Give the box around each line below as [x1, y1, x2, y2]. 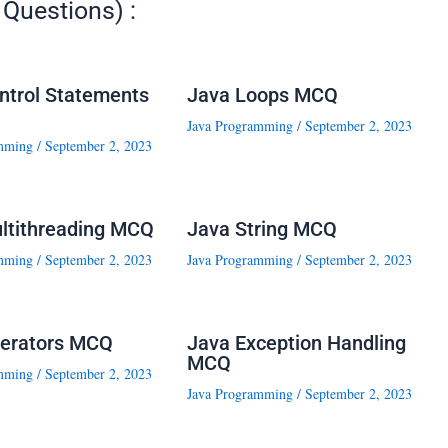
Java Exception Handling [186, 331, 406, 356]
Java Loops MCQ [186, 83, 338, 108]
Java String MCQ [186, 217, 337, 242]
